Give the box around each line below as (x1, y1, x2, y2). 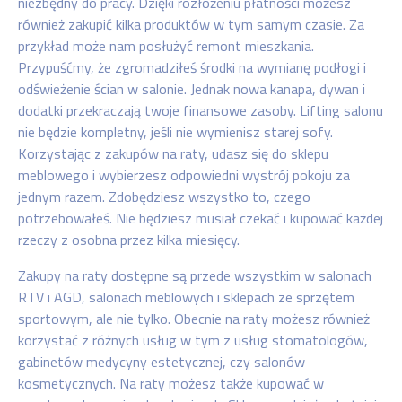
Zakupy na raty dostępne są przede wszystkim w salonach (18, 265, 371, 286)
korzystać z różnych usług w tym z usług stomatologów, (18, 329, 368, 351)
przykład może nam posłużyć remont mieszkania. (18, 35, 314, 57)
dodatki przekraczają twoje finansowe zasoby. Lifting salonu (18, 100, 383, 121)
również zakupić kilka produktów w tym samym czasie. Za (18, 13, 364, 35)
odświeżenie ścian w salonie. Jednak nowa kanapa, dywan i (18, 78, 365, 100)
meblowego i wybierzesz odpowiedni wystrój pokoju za (18, 164, 350, 186)
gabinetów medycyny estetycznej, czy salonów (18, 351, 305, 372)
